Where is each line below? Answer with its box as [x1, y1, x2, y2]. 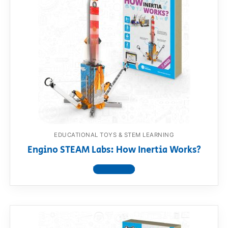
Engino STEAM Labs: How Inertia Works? [27, 143, 201, 157]
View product [93, 164, 135, 174]
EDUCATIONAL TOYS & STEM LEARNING [54, 131, 174, 139]
